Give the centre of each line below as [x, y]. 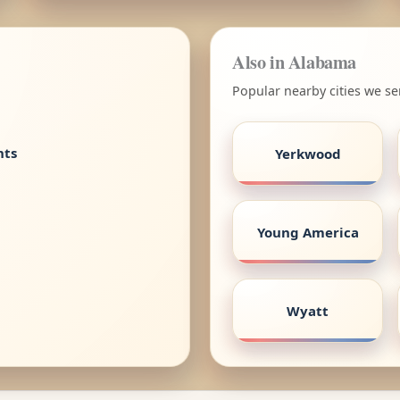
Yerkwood [308, 153]
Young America [308, 232]
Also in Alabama [294, 61]
